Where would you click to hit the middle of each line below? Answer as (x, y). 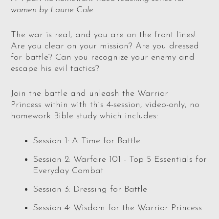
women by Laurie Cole (52, 10)
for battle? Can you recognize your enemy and (103, 58)
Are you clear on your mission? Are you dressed (105, 46)
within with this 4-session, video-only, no (122, 105)
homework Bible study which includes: (85, 116)
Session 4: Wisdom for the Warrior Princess (118, 208)
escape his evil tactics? (55, 69)
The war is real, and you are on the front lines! (103, 35)
